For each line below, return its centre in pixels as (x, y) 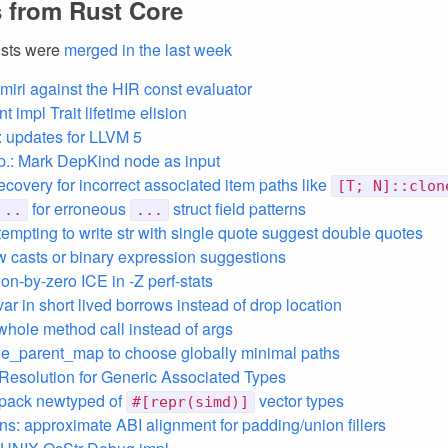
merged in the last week (148, 49)
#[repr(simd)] (190, 402)
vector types (299, 400)
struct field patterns (237, 208)
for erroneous (79, 208)
